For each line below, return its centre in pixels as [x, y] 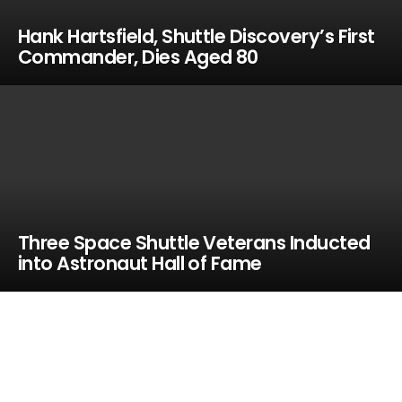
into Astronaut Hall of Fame [140, 263]
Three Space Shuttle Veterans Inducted [194, 243]
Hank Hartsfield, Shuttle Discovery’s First [196, 36]
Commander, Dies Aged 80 [138, 57]
